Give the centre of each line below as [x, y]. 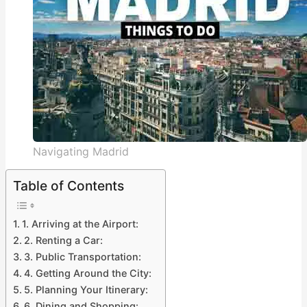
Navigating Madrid [81, 151]
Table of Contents [69, 185]
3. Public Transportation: [82, 256]
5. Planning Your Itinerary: [86, 289]
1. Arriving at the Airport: [80, 223]
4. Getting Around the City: [87, 273]
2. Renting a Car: [63, 240]
